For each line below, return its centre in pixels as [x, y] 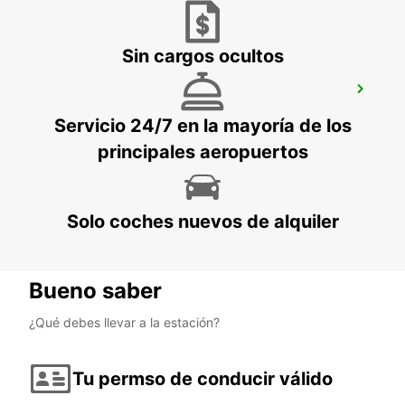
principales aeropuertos [202, 152]
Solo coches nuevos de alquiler [202, 222]
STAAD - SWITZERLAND [108, 114]
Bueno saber [95, 291]
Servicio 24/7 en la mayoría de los [202, 126]
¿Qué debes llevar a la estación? [124, 323]
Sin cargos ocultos [202, 57]
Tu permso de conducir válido [202, 378]
